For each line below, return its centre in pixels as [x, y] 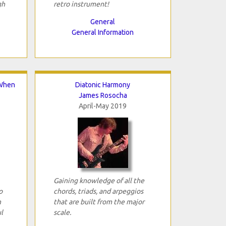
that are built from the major [99, 202]
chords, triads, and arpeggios [98, 191]
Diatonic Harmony [103, 84]
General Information [103, 32]
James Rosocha [103, 95]
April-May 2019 [103, 106]
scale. [62, 212]
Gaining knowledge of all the [99, 180]
